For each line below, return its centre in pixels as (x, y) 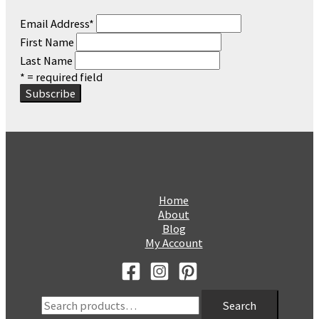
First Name (47, 42)
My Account (174, 242)
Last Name (46, 60)
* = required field (61, 77)
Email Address (54, 23)
